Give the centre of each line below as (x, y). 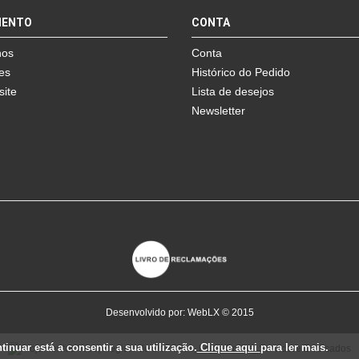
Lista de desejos (233, 91)
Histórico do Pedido (241, 72)
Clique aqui (228, 348)
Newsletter (218, 110)
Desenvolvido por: (146, 313)
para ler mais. (294, 348)
